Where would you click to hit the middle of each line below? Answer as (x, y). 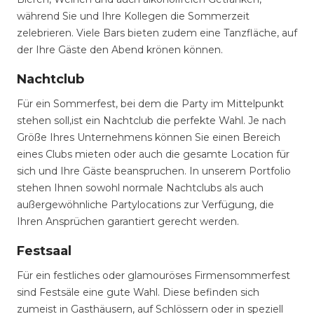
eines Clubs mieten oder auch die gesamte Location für (153, 154)
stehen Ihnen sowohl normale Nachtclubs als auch (140, 188)
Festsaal (44, 251)
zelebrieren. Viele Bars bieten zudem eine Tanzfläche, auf (157, 33)
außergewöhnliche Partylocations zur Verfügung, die (145, 205)
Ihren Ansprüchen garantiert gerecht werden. (128, 221)
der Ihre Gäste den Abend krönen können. (120, 50)
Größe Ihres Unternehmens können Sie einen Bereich (149, 137)
